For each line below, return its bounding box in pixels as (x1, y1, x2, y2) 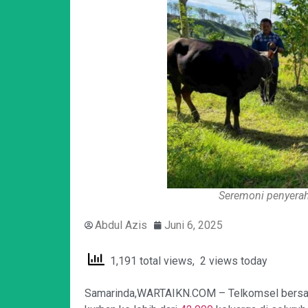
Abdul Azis (95, 218, 147, 232)
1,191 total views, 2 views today (104, 254, 267, 267)
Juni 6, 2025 (164, 218, 223, 232)
